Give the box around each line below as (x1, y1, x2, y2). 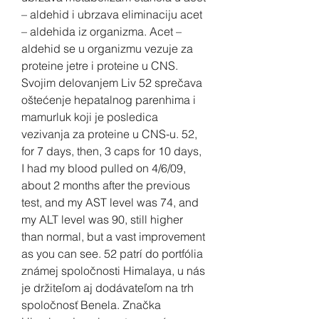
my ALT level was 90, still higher (21, 211, 183, 226)
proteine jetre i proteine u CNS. (21, 58, 178, 73)
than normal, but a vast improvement (21, 229, 205, 244)
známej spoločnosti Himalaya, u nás (21, 263, 205, 278)
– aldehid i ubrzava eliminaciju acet (21, 6, 202, 21)
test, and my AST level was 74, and (21, 194, 199, 209)
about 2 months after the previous (21, 177, 190, 192)
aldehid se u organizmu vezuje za (21, 41, 193, 56)
